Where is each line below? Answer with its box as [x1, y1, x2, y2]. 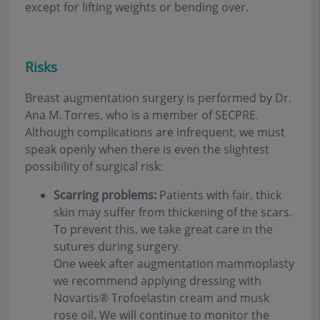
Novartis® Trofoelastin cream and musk [54, 289, 269, 306]
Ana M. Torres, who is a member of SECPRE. [25, 106, 259, 123]
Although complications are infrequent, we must [25, 124, 285, 140]
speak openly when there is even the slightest [25, 141, 269, 157]
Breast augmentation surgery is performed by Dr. [25, 89, 291, 106]
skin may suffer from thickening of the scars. [54, 204, 292, 220]
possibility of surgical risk [25, 158, 160, 174]
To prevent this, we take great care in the [54, 221, 273, 237]
